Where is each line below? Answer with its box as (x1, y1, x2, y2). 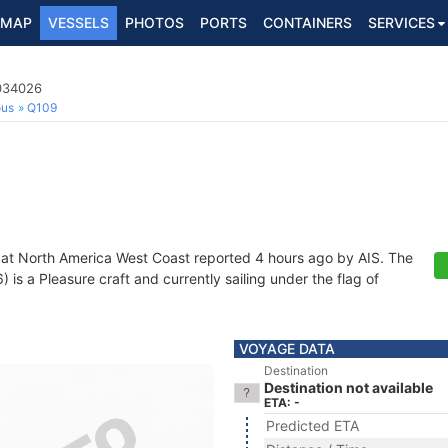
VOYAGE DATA (239, 340, 335, 357)
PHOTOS (125, 14, 184, 31)
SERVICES (368, 14, 435, 31)
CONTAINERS (263, 14, 352, 31)
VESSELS (48, 14, 109, 31)
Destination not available (264, 379, 433, 396)
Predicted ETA (266, 417, 359, 434)
